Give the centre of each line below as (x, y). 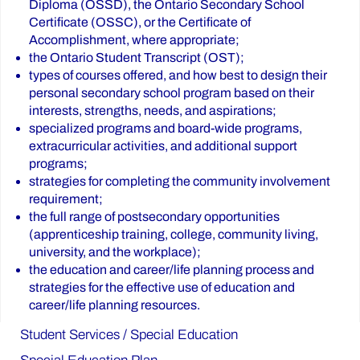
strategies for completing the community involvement (180, 181)
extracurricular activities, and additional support (163, 145)
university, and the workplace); (115, 252)
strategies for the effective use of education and (162, 287)
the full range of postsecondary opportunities (154, 216)
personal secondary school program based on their (172, 92)
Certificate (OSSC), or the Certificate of (140, 22)
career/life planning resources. (115, 305)
